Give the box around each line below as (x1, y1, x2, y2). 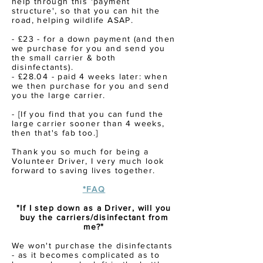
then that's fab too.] (12, 128, 99, 137)
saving (60, 166, 89, 175)
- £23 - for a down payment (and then (12, 34, 176, 43)
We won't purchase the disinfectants (12, 241, 173, 250)
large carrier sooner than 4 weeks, (12, 119, 165, 128)
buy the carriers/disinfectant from (19, 213, 168, 222)
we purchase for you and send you (12, 43, 166, 53)
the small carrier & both (12, 53, 116, 62)
